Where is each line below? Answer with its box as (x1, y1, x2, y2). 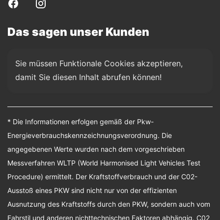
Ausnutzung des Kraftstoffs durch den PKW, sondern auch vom (7, 200, 210, 208)
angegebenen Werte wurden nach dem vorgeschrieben (7, 145, 185, 153)
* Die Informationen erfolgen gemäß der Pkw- (7, 117, 154, 126)
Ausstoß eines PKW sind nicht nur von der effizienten (7, 186, 177, 194)
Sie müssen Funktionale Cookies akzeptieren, (15, 58, 183, 68)
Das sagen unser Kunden (7, 25, 149, 39)
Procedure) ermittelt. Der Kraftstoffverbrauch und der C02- (7, 172, 197, 181)
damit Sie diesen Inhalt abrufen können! (15, 72, 162, 82)
